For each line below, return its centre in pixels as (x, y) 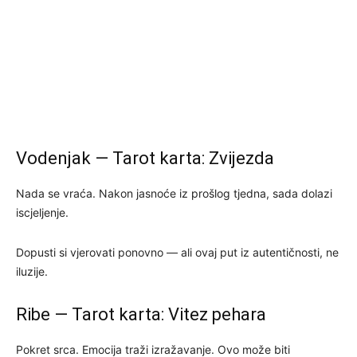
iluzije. (32, 271)
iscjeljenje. (42, 212)
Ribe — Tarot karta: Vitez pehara (141, 314)
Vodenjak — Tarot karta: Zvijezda (145, 158)
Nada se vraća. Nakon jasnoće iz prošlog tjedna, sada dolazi (174, 193)
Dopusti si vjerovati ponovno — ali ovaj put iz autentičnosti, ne (177, 252)
